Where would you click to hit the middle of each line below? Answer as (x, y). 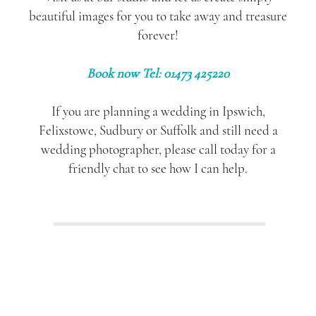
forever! (158, 35)
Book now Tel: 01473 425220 (158, 73)
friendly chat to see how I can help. (158, 168)
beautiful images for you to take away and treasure (158, 16)
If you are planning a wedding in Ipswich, (158, 111)
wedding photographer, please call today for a (158, 149)
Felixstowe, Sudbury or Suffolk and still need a (158, 130)
